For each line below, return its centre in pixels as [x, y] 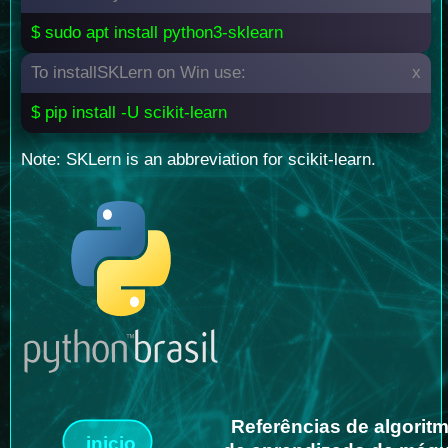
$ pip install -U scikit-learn [129, 113]
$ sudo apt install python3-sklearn [157, 33]
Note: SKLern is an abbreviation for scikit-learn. [198, 160]
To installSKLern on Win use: [138, 73]
